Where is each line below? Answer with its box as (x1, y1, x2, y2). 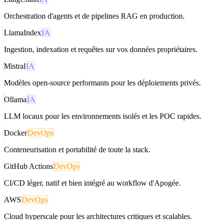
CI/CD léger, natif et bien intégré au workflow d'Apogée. (4, 178, 181, 187)
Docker (4, 128, 27, 137)
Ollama (4, 95, 27, 104)
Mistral (4, 61, 26, 70)
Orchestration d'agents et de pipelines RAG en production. (4, 11, 185, 20)
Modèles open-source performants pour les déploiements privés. (4, 78, 201, 87)
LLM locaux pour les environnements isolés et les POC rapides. (4, 111, 201, 120)
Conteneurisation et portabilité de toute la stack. (4, 145, 150, 154)
